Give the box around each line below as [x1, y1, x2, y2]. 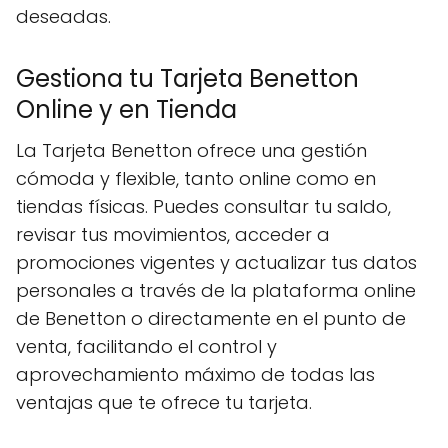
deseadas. [16, 4, 111, 29]
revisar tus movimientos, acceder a [16, 222, 330, 247]
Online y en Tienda [16, 93, 237, 126]
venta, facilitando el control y [16, 334, 277, 359]
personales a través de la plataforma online [16, 278, 416, 303]
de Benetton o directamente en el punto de [16, 306, 406, 331]
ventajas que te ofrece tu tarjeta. [16, 390, 312, 415]
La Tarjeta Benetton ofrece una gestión [16, 138, 367, 163]
